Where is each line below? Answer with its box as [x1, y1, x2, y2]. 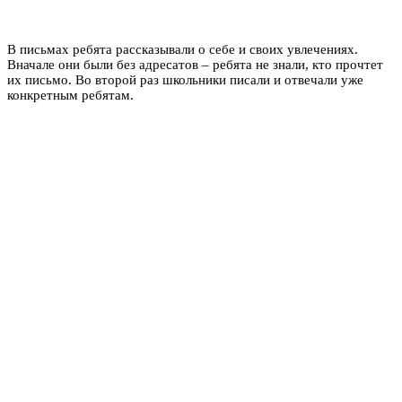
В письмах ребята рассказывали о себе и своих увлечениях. [7, 41, 358, 57]
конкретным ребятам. [7, 87, 134, 102]
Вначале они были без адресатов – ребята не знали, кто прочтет [7, 57, 383, 72]
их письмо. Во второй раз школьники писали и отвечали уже [7, 72, 363, 87]
